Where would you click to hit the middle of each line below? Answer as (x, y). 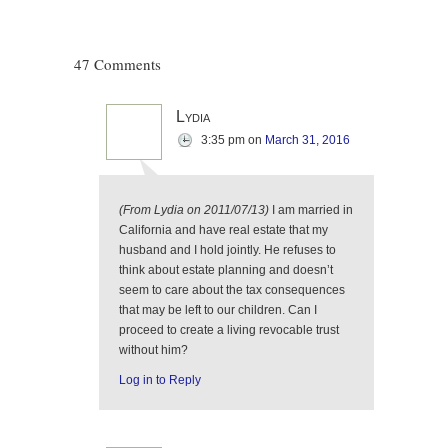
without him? (153, 350)
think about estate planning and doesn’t (226, 270)
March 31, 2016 (307, 140)
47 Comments (117, 64)
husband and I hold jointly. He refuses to (227, 250)
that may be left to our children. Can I (218, 310)
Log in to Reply (160, 380)
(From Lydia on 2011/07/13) (195, 210)
